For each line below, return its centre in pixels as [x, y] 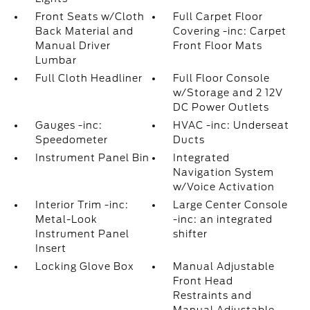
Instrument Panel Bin [92, 158]
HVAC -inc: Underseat [231, 125]
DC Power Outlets [221, 107]
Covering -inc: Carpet [230, 31]
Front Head [203, 281]
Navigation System [224, 172]
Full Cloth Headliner [89, 78]
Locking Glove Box [84, 266]
